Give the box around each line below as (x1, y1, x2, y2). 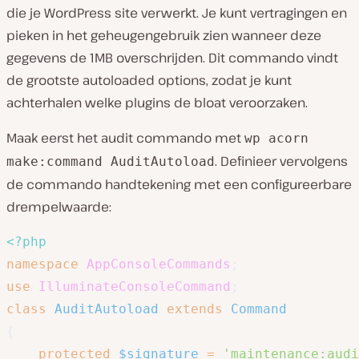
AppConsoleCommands (87, 256, 231, 272)
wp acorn (244, 131, 309, 147)
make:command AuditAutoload (6, 154, 215, 170)
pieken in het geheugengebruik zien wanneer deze (6, 26, 321, 45)
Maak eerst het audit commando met (6, 129, 244, 147)
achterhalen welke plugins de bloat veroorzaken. (6, 94, 308, 112)
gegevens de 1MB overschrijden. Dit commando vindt (6, 49, 338, 67)
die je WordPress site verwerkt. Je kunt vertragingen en (6, 4, 347, 22)
